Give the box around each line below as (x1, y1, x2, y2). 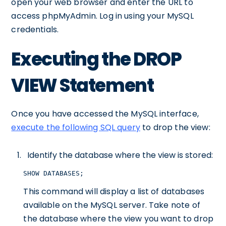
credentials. (11, 24, 59, 35)
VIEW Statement (11, 73, 154, 98)
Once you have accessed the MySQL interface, (11, 108, 199, 120)
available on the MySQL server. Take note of (23, 199, 200, 211)
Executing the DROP (11, 46, 182, 72)
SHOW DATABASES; (23, 169, 84, 177)
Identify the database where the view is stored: (27, 149, 213, 161)
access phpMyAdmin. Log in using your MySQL (11, 10, 194, 22)
